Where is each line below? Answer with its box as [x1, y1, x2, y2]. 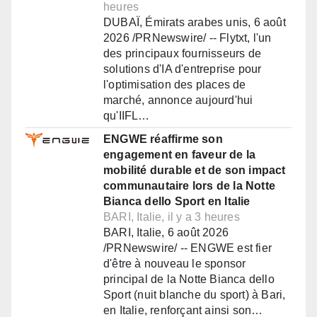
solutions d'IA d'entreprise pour [103, 63, 262, 76]
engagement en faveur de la [103, 149, 256, 161]
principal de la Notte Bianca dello [103, 273, 275, 286]
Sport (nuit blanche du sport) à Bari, [103, 289, 286, 301]
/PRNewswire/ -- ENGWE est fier [103, 242, 272, 255]
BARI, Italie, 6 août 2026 [103, 226, 229, 239]
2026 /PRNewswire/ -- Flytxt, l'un [103, 32, 272, 45]
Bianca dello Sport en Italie [103, 195, 250, 208]
